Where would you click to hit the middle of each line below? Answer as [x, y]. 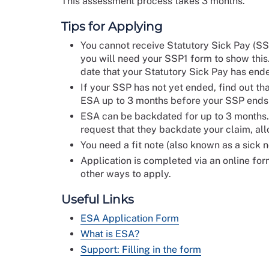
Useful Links [98, 199]
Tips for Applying [112, 26]
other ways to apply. [126, 174]
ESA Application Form [130, 218]
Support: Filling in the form [141, 249]
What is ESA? [110, 234]
